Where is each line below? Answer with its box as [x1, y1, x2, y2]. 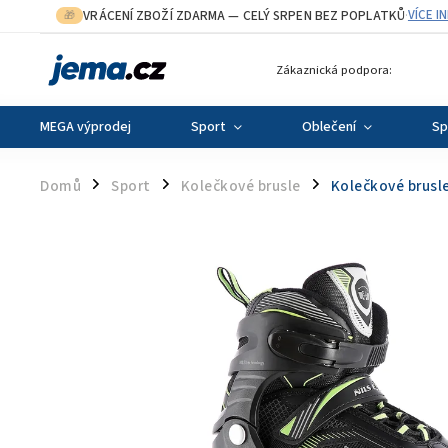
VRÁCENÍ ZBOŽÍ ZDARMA [83, 6, 226, 25]
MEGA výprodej [40, 117, 131, 137]
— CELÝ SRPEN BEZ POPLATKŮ [225, 6, 405, 25]
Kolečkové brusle [180, 175, 301, 197]
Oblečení [302, 117, 356, 137]
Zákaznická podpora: [276, 60, 392, 79]
